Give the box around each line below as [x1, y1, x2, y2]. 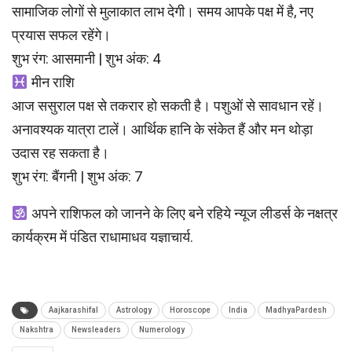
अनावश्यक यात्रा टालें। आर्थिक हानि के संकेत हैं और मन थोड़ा [12, 121, 313, 138]
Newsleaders [71, 325, 121, 335]
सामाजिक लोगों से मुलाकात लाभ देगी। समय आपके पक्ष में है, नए [12, 3, 313, 20]
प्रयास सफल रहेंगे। [12, 27, 111, 44]
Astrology [116, 306, 152, 315]
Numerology [139, 325, 185, 335]
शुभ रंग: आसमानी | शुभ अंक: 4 [12, 50, 160, 68]
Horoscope [170, 306, 211, 315]
